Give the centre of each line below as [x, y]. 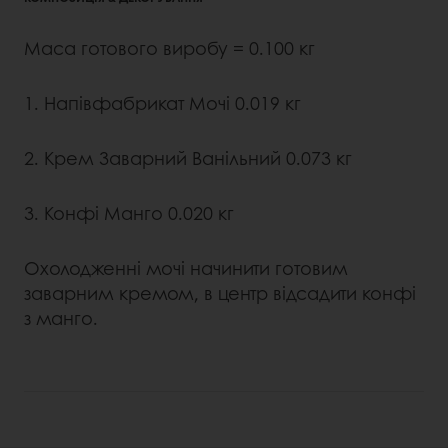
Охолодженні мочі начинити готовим [186, 267]
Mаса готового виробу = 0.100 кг [169, 47]
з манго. [61, 317]
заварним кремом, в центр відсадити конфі [220, 292]
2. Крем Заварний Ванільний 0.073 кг [188, 157]
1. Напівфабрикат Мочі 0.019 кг [162, 102]
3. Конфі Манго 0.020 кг [129, 212]
